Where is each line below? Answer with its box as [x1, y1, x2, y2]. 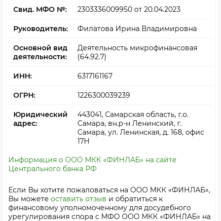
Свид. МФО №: [13, 5, 67, 14]
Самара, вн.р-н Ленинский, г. [77, 119, 182, 128]
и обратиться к [107, 194, 163, 203]
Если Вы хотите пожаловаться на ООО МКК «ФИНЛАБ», [8, 185, 210, 194]
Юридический [13, 110, 68, 119]
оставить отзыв [51, 194, 107, 203]
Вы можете [8, 194, 51, 203]
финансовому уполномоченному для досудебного [8, 203, 191, 212]
